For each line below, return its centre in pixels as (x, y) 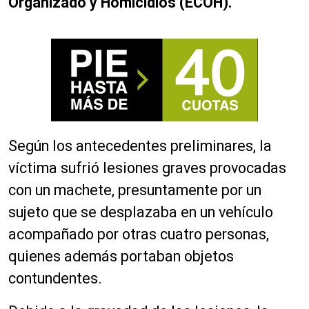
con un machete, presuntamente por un (135, 190)
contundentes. (55, 278)
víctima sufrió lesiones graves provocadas (147, 168)
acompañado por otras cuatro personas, (139, 234)
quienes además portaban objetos (121, 256)
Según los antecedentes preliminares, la (140, 146)
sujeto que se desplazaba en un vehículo (141, 212)
